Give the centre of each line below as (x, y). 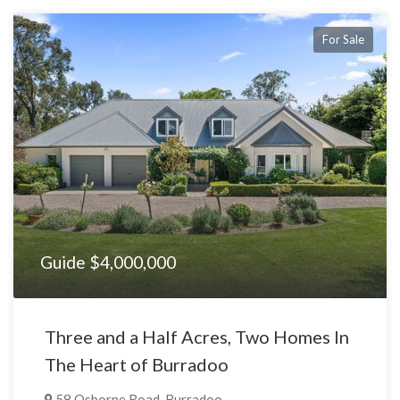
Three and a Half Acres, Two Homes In (197, 337)
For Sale (343, 40)
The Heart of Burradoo (137, 365)
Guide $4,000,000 (108, 262)
